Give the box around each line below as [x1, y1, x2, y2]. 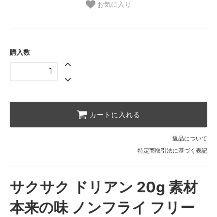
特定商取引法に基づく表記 [138, 146, 207, 154]
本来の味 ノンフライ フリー [10, 198, 195, 216]
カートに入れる [90, 110, 140, 119]
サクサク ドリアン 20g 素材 [10, 178, 198, 196]
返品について [172, 134, 207, 142]
